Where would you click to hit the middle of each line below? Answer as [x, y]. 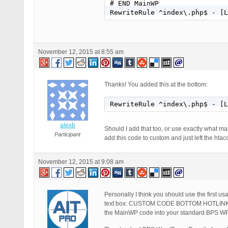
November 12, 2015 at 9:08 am [81, 162]
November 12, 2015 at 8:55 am [81, 52]
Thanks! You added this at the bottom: [156, 85]
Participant [67, 135]
